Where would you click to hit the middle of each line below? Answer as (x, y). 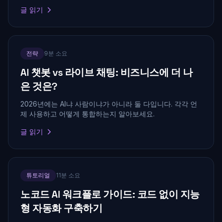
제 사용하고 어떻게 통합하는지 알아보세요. (87, 114)
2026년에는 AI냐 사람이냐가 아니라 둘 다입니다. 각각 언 (109, 104)
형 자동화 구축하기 (61, 208)
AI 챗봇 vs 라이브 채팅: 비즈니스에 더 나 (106, 72)
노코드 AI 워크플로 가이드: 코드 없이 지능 (110, 194)
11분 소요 (68, 175)
